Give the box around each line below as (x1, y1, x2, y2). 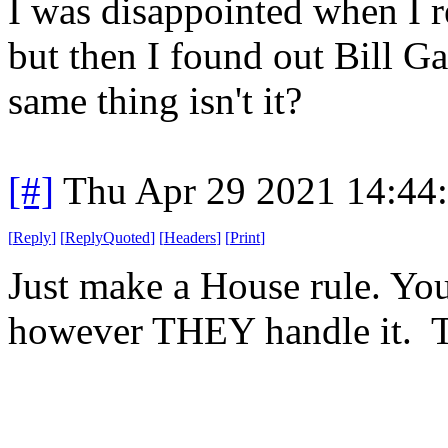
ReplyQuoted (65, 228, 150, 246)
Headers (164, 228, 216, 246)
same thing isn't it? (8, 78, 302, 122)
